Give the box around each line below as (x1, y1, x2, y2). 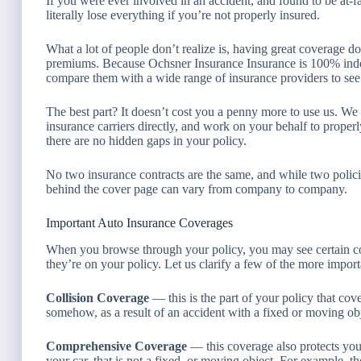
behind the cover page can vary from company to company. (46, 182, 347, 196)
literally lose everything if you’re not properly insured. (46, 8, 320, 22)
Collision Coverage (46, 290, 149, 305)
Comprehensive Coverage (46, 338, 187, 353)
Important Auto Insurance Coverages (46, 216, 233, 230)
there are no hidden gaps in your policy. (46, 134, 247, 147)
